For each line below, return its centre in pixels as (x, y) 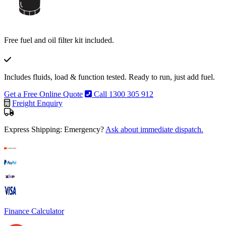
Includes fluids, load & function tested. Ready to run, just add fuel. (109, 77)
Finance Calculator (34, 211)
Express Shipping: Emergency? (55, 129)
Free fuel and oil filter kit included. (59, 40)
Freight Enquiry (37, 103)
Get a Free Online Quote (43, 94)
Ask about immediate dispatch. (154, 129)
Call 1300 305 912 (123, 94)
